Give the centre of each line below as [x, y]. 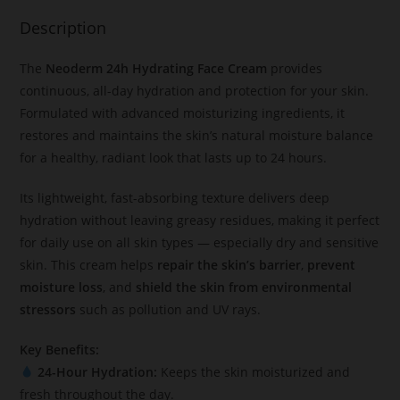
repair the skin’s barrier [229, 264]
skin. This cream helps [89, 264]
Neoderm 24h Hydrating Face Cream [157, 68]
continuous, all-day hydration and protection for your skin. [195, 90]
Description [63, 27]
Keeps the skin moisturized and [254, 371]
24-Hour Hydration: [98, 371]
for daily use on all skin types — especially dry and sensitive [200, 242]
